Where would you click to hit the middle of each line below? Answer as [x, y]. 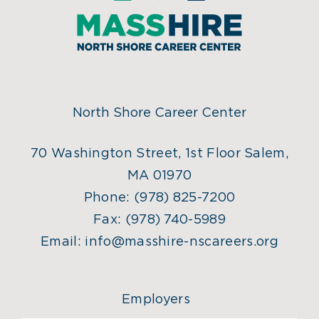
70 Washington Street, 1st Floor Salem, [159, 153]
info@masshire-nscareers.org [182, 242]
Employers [156, 299]
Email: [63, 242]
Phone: [109, 198]
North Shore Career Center [159, 113]
